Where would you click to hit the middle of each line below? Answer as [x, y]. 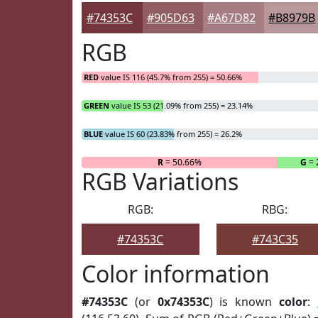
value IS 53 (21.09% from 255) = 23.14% [181, 105]
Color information [176, 274]
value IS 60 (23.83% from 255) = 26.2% [172, 134]
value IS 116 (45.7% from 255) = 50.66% [170, 77]
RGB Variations [160, 181]
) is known [244, 302]
